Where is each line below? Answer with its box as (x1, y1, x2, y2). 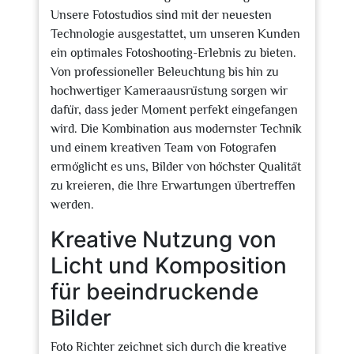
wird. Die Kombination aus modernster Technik (51, 122, 302, 136)
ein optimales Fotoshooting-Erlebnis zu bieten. (51, 46, 296, 60)
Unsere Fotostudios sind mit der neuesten (51, 8, 272, 22)
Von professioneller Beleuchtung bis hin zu (51, 65, 279, 79)
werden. (51, 198, 94, 212)
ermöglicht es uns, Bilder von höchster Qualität (51, 160, 301, 174)
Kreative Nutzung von (51, 226, 277, 253)
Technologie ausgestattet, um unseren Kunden (51, 27, 300, 41)
